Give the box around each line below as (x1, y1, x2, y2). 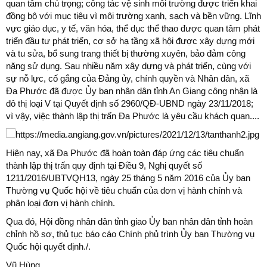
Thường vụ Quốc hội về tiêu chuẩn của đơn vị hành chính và (6, 185, 242, 195)
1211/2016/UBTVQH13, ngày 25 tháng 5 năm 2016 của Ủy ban (6, 173, 250, 183)
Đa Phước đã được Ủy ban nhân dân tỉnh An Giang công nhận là (6, 86, 257, 96)
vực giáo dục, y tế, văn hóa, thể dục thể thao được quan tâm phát (6, 23, 260, 33)
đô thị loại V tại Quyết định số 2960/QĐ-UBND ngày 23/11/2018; (6, 98, 253, 108)
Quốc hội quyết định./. (6, 241, 91, 252)
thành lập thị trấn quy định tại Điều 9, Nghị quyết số (6, 160, 202, 170)
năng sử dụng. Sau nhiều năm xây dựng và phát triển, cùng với (6, 61, 251, 71)
